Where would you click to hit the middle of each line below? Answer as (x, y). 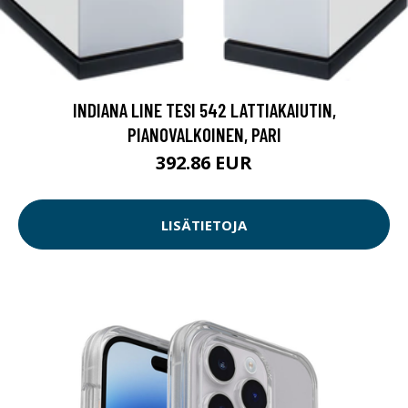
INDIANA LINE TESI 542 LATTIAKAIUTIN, (204, 110)
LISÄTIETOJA (204, 224)
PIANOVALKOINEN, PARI (204, 135)
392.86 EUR (204, 163)
